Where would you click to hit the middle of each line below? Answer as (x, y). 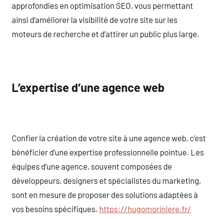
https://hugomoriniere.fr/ (145, 208)
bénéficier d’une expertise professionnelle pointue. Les (108, 152)
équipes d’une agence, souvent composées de (92, 166)
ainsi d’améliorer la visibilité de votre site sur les (95, 19)
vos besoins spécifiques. (55, 208)
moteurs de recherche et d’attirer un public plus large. (106, 33)
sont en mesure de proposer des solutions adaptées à (105, 194)
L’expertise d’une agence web (88, 87)
